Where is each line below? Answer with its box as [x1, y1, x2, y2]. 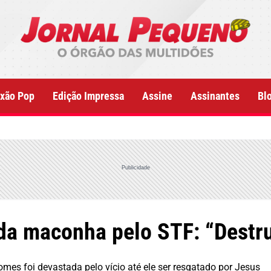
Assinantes [191, 90, 240, 102]
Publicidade [121, 164, 150, 171]
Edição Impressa [53, 90, 124, 102]
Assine [142, 90, 172, 102]
